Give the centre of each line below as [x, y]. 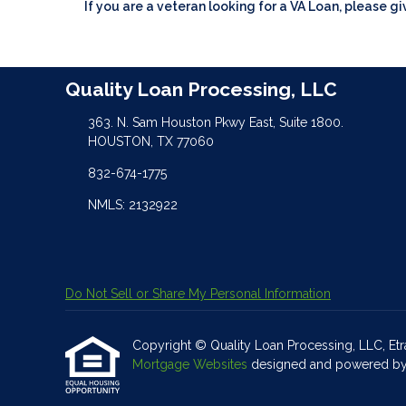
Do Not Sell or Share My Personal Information [198, 294]
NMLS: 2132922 [132, 205]
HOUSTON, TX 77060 [150, 142]
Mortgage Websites [192, 365]
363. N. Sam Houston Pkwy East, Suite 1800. [215, 123]
